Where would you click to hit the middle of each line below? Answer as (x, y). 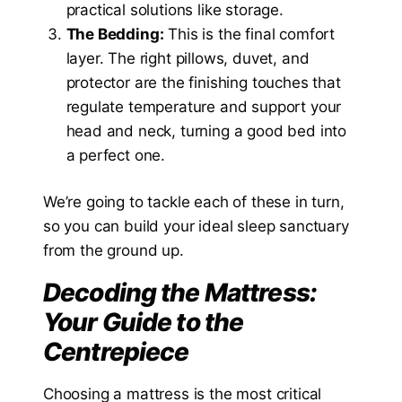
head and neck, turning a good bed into (206, 131)
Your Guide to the (144, 323)
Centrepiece (116, 352)
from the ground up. (114, 251)
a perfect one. (116, 155)
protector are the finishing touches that (203, 82)
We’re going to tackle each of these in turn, (194, 202)
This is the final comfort (249, 34)
